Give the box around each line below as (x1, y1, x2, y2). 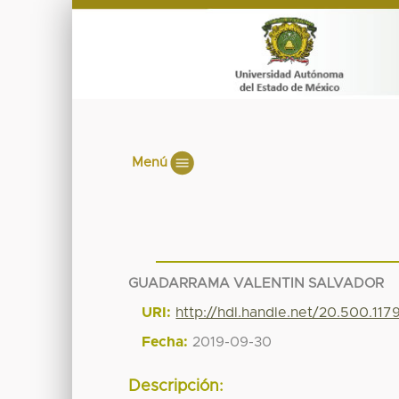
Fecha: (142, 334, 189, 349)
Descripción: (128, 379, 224, 395)
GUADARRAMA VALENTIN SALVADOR (128, 276, 385, 290)
